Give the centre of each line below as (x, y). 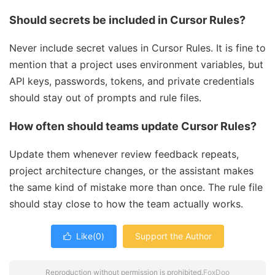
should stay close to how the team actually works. (126, 204)
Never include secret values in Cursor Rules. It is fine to (137, 48)
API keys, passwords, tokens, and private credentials (132, 81)
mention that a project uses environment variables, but (136, 65)
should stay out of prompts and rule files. (105, 98)
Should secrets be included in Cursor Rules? (127, 20)
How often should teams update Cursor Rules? (133, 126)
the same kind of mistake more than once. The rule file (136, 188)
